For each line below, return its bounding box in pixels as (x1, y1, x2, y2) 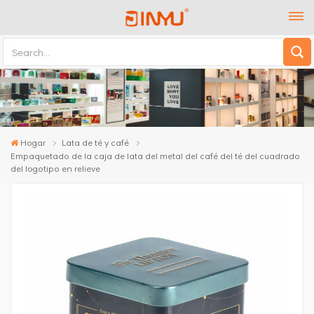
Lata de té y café (62, 135, 130, 149)
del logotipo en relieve (11, 161, 100, 175)
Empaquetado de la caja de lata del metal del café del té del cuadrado (11, 149, 300, 162)
